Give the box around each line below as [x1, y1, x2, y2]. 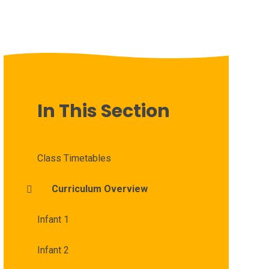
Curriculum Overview [51, 183, 148, 195]
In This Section [37, 98, 170, 124]
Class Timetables [37, 153, 111, 165]
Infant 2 [37, 244, 69, 256]
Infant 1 [37, 214, 69, 226]
